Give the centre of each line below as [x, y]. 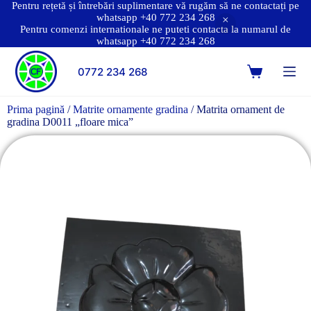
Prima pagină [36, 109]
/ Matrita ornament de [236, 109]
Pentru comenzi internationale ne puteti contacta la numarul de [155, 29]
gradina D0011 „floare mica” [70, 122]
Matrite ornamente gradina [131, 109]
